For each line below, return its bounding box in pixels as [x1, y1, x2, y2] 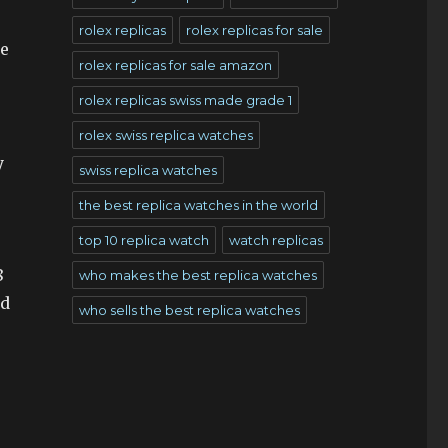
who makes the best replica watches [78, 267, 317, 283]
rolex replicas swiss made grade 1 [78, 92, 292, 108]
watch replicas [228, 232, 323, 248]
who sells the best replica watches [78, 302, 300, 318]
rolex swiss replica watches [78, 127, 253, 143]
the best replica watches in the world [78, 197, 318, 213]
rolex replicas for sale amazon [78, 57, 272, 73]
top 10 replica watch [78, 232, 209, 248]
